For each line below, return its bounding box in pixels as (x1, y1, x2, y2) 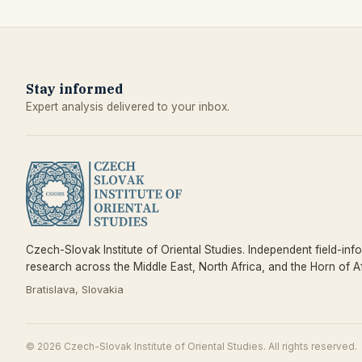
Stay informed (26, 80, 123, 97)
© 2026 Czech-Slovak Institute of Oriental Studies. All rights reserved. (26, 340, 357, 353)
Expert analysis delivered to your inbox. (26, 99, 229, 113)
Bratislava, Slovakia (26, 283, 124, 296)
